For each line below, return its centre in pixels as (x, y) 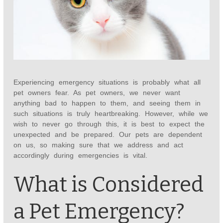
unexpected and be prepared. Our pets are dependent (108, 135)
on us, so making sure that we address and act (99, 145)
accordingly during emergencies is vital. (81, 156)
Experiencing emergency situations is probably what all (107, 82)
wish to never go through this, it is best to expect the (109, 124)
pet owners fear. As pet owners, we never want (97, 93)
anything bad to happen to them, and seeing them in (107, 103)
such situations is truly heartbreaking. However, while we (111, 114)
